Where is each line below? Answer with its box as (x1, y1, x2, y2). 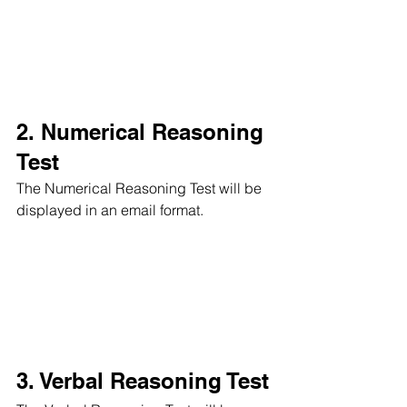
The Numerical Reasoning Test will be (16, 179, 265, 198)
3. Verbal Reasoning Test (16, 367, 269, 393)
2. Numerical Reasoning (16, 119, 270, 145)
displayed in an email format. (16, 201, 203, 220)
